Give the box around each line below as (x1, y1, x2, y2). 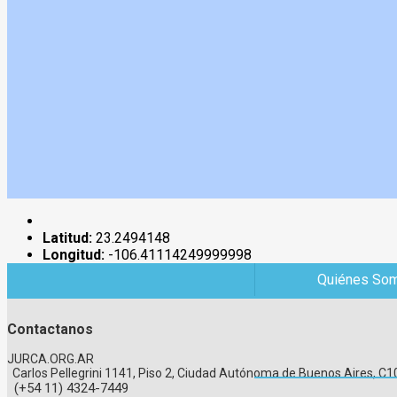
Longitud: (43, 245, 105, 263)
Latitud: (43, 229, 92, 246)
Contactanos (7, 320, 93, 338)
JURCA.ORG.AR (7, 351, 94, 366)
